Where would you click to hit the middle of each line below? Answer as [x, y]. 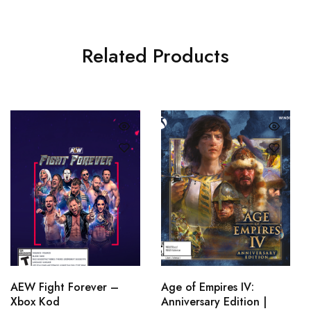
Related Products [155, 56]
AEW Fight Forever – [65, 287]
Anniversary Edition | [213, 301]
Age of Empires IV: [207, 287]
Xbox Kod [35, 301]
